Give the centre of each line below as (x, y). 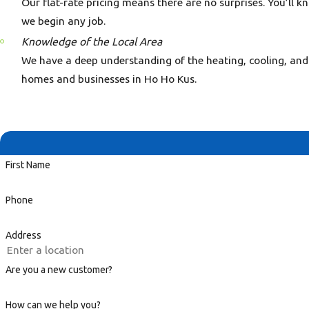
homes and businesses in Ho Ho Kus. (111, 78)
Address (23, 235)
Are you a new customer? (59, 270)
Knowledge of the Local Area (92, 41)
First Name (28, 165)
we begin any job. (65, 20)
